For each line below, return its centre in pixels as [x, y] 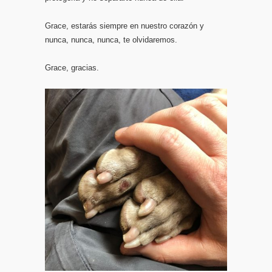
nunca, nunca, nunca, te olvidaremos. [111, 40]
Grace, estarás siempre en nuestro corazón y [124, 26]
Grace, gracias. [72, 68]
